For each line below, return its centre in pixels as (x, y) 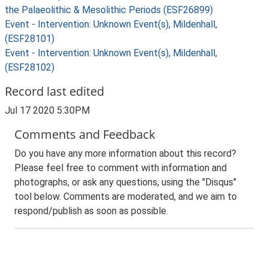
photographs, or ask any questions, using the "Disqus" (125, 182)
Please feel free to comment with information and (121, 168)
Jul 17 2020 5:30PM (47, 110)
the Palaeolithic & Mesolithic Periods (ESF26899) (109, 10)
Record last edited (54, 91)
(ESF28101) (30, 39)
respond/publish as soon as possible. (91, 211)
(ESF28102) (30, 67)
